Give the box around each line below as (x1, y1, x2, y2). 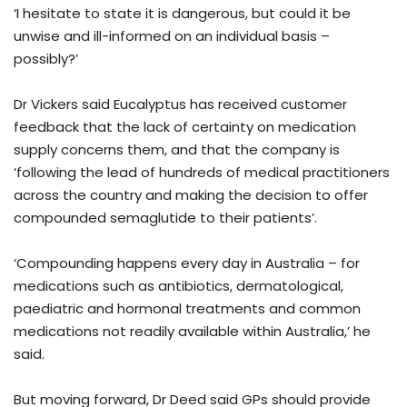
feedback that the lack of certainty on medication (14, 117, 356, 137)
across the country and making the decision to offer (14, 185, 368, 205)
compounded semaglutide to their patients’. (14, 208, 317, 228)
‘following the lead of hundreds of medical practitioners (14, 163, 390, 183)
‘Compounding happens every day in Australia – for (14, 253, 360, 273)
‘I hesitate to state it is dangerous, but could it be (14, 4, 351, 24)
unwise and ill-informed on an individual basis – (14, 26, 330, 46)
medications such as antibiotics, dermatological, (14, 276, 343, 296)
